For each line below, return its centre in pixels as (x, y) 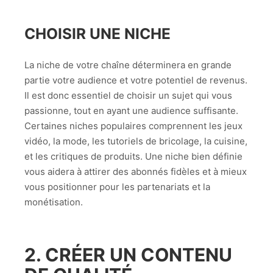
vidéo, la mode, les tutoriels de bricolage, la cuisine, (136, 141)
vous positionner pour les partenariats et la (117, 187)
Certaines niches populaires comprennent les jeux (133, 126)
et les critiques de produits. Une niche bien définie (133, 157)
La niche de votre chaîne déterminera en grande (128, 65)
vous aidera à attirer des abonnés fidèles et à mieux (136, 172)
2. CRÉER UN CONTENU (128, 254)
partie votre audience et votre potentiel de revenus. (136, 80)
